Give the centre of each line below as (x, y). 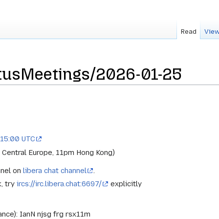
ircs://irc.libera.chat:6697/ (59, 184)
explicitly (125, 184)
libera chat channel (55, 171)
